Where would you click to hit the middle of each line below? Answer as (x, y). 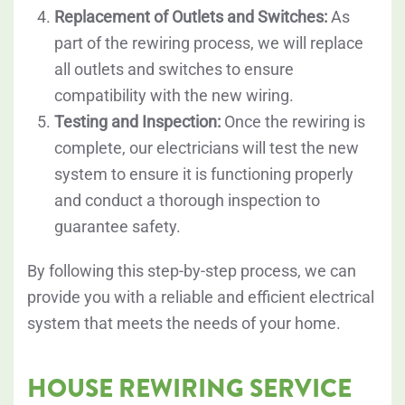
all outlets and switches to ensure (174, 70)
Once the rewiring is (293, 122)
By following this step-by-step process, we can (192, 271)
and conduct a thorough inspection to (187, 201)
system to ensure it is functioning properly (204, 174)
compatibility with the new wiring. (174, 96)
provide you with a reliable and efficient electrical (201, 297)
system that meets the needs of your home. (184, 324)
